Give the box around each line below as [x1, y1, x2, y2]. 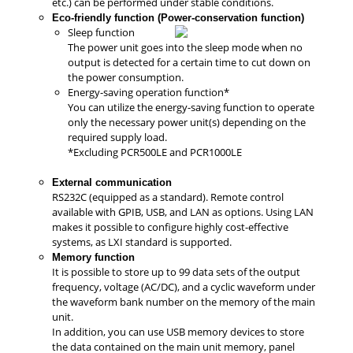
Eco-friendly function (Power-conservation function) [52, 11, 304, 24]
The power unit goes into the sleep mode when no [68, 39, 303, 54]
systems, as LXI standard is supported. [52, 234, 232, 249]
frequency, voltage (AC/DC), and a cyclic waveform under [52, 279, 315, 294]
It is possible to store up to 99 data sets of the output [52, 264, 300, 279]
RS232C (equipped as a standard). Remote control [52, 189, 284, 204]
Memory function [52, 251, 135, 263]
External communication [52, 176, 172, 188]
